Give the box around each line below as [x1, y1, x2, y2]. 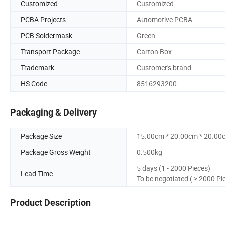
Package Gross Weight [21, 147, 91, 157]
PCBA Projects [21, 14, 66, 24]
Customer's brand [137, 62, 191, 72]
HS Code [21, 78, 47, 88]
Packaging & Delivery [10, 107, 97, 118]
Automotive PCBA [137, 14, 192, 24]
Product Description [10, 197, 91, 208]
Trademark [21, 62, 54, 72]
